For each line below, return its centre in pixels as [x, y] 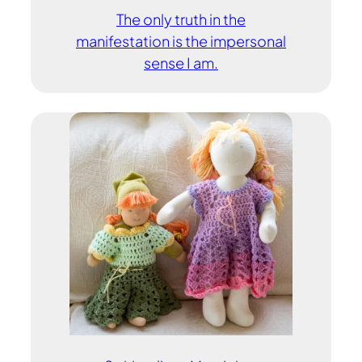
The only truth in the [181, 19]
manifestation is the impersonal [181, 41]
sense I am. [181, 63]
